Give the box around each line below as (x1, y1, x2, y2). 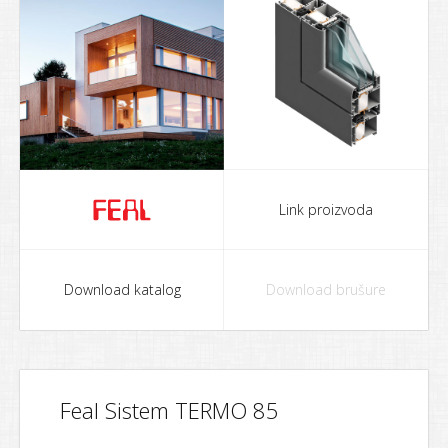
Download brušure (266, 280, 386, 299)
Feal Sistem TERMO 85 (60, 395, 279, 425)
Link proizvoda (279, 200, 373, 219)
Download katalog (63, 280, 181, 299)
